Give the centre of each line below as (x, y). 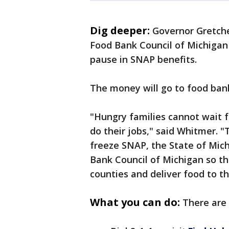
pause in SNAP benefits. (143, 60)
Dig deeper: (120, 31)
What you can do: (135, 202)
